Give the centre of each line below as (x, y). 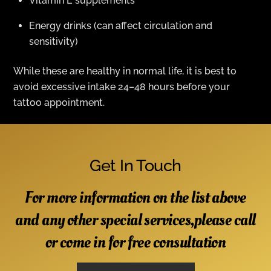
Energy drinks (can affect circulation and (121, 26)
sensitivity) (54, 42)
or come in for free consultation (135, 242)
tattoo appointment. (59, 102)
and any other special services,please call (135, 220)
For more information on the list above (135, 197)
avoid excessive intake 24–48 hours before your (122, 87)
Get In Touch (135, 166)
